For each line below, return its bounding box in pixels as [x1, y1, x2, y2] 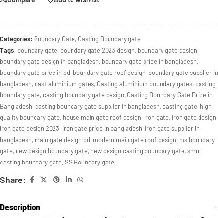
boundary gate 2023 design [60, 46, 135, 54]
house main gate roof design [63, 113, 141, 121]
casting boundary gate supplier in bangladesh [35, 102, 160, 110]
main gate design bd [35, 136, 90, 144]
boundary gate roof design [73, 69, 145, 76]
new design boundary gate [16, 147, 88, 155]
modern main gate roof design [93, 136, 176, 144]
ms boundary [179, 136, 215, 144]
